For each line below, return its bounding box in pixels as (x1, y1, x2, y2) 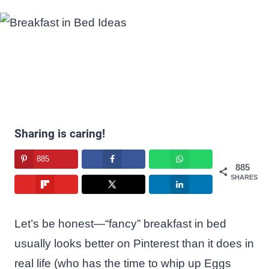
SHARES (231, 174, 258, 181)
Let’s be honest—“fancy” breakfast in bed (14, 217, 226, 230)
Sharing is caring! (14, 127, 105, 141)
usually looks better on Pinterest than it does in (14, 237, 254, 250)
